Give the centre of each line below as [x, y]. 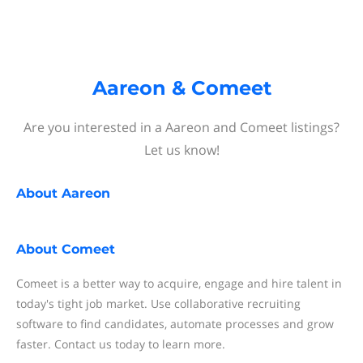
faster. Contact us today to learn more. [121, 344]
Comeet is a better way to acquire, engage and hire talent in [179, 283]
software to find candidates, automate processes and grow [175, 324]
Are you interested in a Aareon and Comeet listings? [181, 127]
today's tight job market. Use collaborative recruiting [158, 303]
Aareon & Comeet [181, 88]
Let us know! [181, 150]
